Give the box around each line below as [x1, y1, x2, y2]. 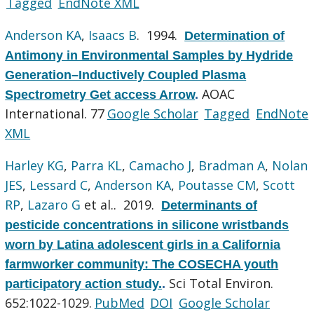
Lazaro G [27, 196, 81, 213]
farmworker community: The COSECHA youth [5, 257, 279, 271]
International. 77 [5, 104, 105, 122]
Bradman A [198, 156, 266, 174]
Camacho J [129, 156, 192, 174]
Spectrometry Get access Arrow [5, 87, 196, 102]
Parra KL [71, 156, 123, 174]
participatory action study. [5, 276, 163, 291]
